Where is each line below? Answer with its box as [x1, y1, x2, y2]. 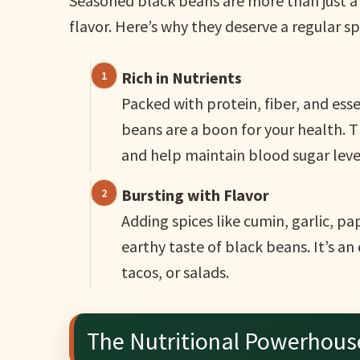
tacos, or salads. [121, 262, 229, 283]
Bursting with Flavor [121, 185, 269, 206]
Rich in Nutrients [121, 67, 242, 88]
